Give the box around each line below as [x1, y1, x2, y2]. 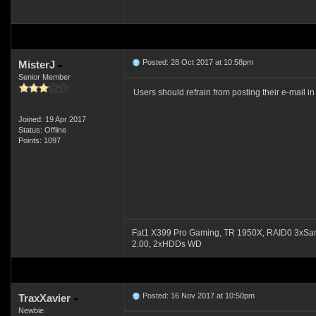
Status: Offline [18, 126, 66, 134]
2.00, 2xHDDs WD [131, 239, 202, 249]
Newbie [18, 306, 44, 315]
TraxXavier [18, 292, 73, 304]
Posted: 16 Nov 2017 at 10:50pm [140, 291, 255, 300]
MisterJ [18, 59, 58, 71]
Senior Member [18, 73, 71, 81]
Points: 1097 [18, 136, 61, 145]
